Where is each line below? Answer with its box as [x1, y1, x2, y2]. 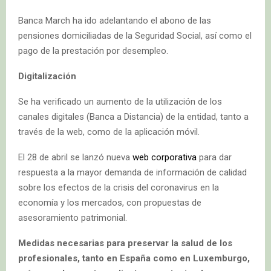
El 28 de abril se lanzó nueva [18, 151, 132, 163]
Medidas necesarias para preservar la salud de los [18, 237, 232, 249]
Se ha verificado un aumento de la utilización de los [18, 96, 222, 107]
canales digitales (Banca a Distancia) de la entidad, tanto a [18, 111, 249, 122]
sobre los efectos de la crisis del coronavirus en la [18, 181, 219, 193]
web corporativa [132, 151, 197, 163]
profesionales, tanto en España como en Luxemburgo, [18, 252, 250, 264]
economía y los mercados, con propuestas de [18, 197, 201, 208]
